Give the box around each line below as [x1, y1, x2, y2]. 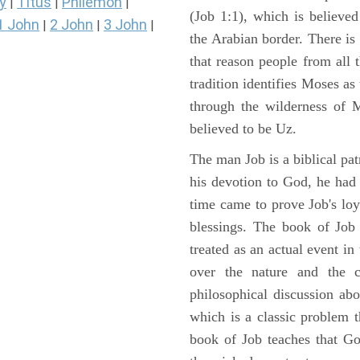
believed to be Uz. [190, 120, 297, 137]
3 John [104, 16, 147, 34]
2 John [50, 16, 93, 34]
